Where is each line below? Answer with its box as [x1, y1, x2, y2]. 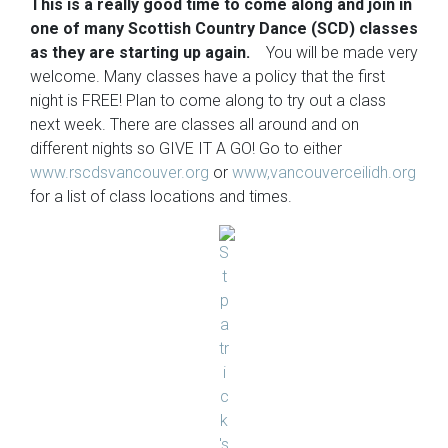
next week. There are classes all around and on [30, 115, 359, 134]
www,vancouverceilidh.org [232, 163, 416, 182]
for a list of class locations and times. [30, 187, 292, 206]
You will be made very [262, 43, 418, 62]
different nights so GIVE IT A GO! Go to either [30, 139, 342, 158]
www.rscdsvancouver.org [30, 163, 209, 182]
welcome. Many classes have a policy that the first [30, 67, 385, 86]
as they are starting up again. [30, 43, 262, 62]
